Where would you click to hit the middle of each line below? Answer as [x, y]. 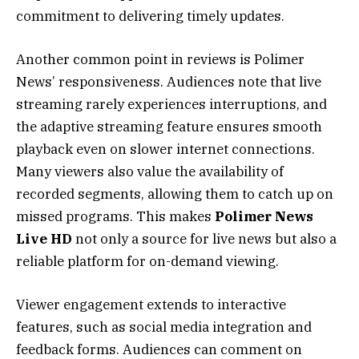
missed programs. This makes [115, 216]
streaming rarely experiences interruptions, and [171, 104]
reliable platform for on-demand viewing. [147, 261]
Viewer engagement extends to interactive [151, 305]
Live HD [44, 238]
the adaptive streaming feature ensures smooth [169, 126]
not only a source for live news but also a [204, 238]
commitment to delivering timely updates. [150, 16]
